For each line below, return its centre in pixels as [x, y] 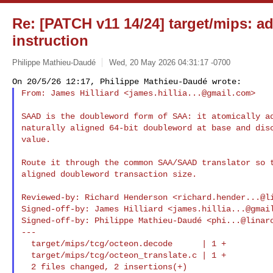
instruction [50, 41]
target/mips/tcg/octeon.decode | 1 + [26, 243]
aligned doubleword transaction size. [109, 174]
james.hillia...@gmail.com [189, 93]
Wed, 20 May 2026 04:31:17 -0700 [169, 62]
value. [36, 139]
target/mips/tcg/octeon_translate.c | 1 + [26, 255]
